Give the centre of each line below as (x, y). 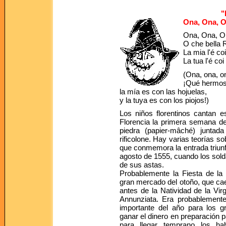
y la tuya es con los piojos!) (164, 100)
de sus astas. (142, 165)
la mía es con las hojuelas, (163, 91)
